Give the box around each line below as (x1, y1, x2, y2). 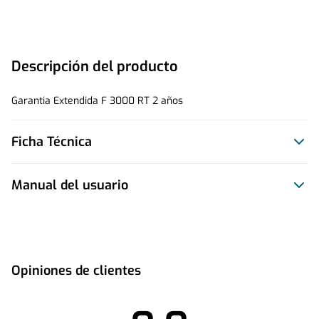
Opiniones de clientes (11, 262, 141, 279)
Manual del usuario (11, 177, 128, 194)
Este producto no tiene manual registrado (11, 205, 204, 219)
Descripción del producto (11, 57, 178, 76)
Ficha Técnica (11, 133, 92, 150)
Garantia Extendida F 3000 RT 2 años (11, 94, 183, 108)
